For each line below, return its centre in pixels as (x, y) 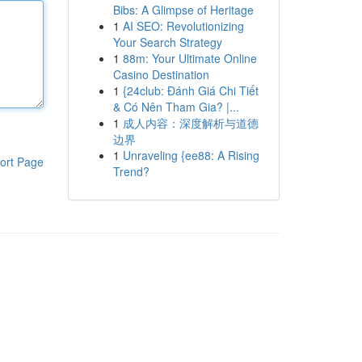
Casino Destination (161, 74)
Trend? (131, 171)
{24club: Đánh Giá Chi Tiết (190, 90)
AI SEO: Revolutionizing (183, 26)
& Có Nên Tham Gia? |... (176, 107)
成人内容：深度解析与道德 (190, 123)
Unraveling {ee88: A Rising (191, 155)
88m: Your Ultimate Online (189, 58)
